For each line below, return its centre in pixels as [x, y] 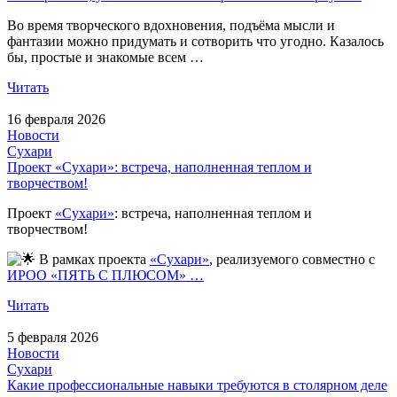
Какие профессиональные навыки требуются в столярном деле [197, 385]
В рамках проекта [93, 259]
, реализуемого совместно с [292, 259]
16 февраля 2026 [56, 119]
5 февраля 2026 [53, 337]
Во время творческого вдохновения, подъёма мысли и [171, 25]
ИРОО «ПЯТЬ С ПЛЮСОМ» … [105, 275]
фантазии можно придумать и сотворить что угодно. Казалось [195, 41]
